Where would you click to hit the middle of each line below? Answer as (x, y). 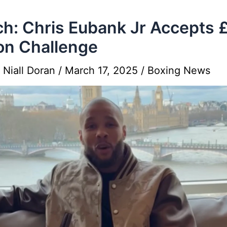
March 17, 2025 (103, 70)
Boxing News (179, 70)
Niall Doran (31, 70)
